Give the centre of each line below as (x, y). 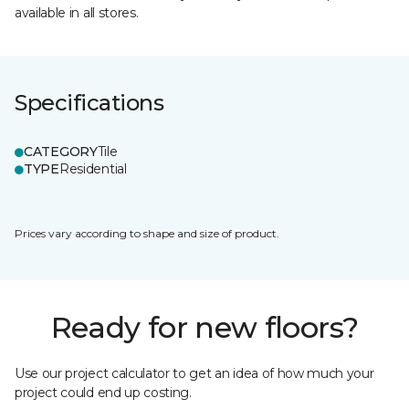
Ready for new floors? (204, 327)
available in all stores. (77, 13)
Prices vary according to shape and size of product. (147, 233)
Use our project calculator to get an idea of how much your (194, 373)
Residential (93, 169)
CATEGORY (61, 152)
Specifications (89, 103)
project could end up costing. (103, 393)
